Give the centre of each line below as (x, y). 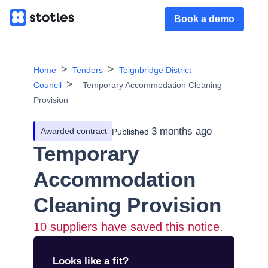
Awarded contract (74, 131)
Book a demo (204, 19)
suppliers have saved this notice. (135, 227)
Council (48, 85)
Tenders (88, 70)
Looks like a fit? (91, 261)
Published (130, 131)
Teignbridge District (155, 70)
